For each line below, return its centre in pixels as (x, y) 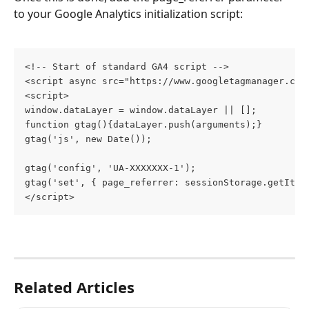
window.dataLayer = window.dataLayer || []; (141, 110)
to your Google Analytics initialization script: (128, 14)
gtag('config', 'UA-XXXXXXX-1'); (110, 168)
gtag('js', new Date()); (88, 139)
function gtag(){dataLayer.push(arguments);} (143, 124)
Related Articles (74, 287)
